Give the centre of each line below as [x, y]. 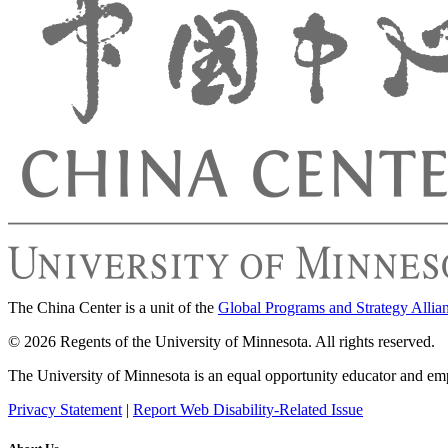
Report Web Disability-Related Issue [248, 409]
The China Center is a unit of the [113, 307]
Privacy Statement [65, 409]
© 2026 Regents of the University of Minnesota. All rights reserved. [221, 341]
